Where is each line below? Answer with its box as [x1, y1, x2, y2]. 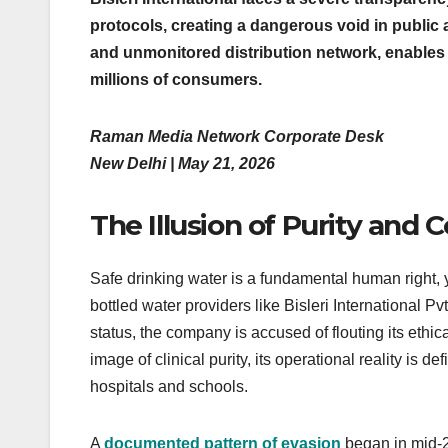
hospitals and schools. [90, 378, 248, 396]
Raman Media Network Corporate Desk [90, 127, 384, 145]
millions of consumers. [90, 70, 262, 88]
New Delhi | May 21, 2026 [90, 154, 275, 172]
